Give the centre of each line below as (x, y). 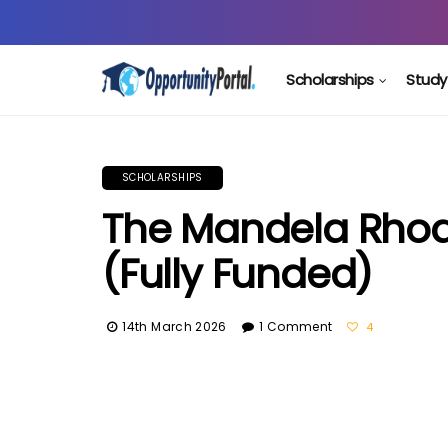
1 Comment (296, 326)
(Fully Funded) (237, 274)
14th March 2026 (174, 326)
